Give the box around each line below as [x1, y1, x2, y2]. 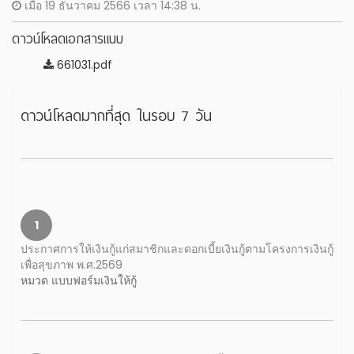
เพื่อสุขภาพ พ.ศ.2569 [21, 257, 122, 273]
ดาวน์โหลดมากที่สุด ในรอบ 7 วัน [21, 103, 212, 129]
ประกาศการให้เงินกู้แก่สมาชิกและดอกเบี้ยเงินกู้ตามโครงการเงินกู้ [21, 241, 333, 257]
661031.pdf [54, 57, 112, 73]
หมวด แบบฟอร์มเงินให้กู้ [21, 273, 137, 288]
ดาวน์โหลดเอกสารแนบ [12, 28, 123, 51]
